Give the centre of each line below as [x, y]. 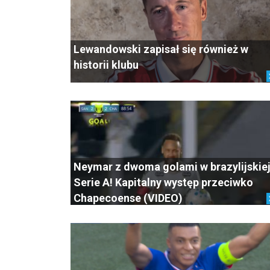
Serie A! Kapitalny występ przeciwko [163, 182]
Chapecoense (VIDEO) [128, 198]
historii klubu [106, 65]
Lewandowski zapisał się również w [161, 49]
